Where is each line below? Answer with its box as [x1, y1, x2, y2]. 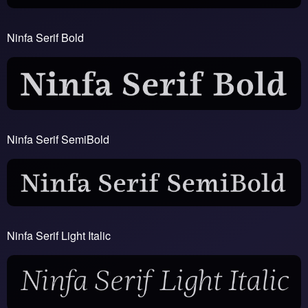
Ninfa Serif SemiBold [7, 131, 109, 147]
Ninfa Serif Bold [7, 30, 84, 46]
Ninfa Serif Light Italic [7, 227, 111, 243]
